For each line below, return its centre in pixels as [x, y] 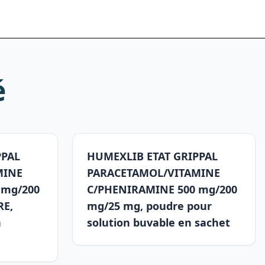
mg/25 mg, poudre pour [149, 206]
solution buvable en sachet [159, 222]
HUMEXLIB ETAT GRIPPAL [152, 156]
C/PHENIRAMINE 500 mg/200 [162, 189]
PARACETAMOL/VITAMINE [153, 173]
